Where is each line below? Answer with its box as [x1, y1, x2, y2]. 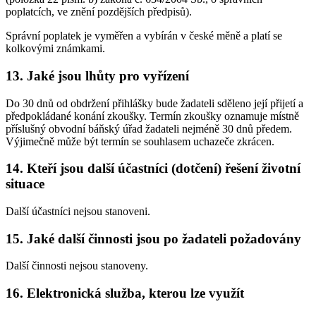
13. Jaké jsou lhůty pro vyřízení [6, 68, 189, 83]
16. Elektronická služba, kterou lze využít [6, 286, 244, 301]
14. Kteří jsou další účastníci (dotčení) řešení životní [6, 161, 300, 176]
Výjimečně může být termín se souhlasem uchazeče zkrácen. [6, 135, 274, 147]
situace [6, 176, 44, 192]
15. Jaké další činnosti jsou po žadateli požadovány [6, 231, 301, 246]
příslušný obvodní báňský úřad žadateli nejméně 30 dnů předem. [6, 122, 292, 135]
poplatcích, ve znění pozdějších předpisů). [6, 6, 192, 18]
